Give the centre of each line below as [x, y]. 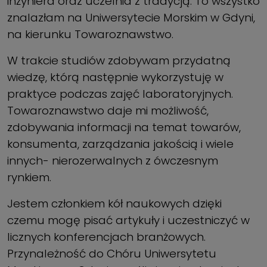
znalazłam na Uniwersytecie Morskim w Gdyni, [131, 18]
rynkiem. [29, 178]
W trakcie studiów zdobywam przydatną [119, 61]
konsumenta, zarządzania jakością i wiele [120, 144]
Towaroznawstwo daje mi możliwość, [108, 111]
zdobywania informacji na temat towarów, [124, 128]
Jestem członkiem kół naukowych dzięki [114, 204]
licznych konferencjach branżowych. [106, 237]
